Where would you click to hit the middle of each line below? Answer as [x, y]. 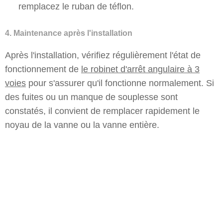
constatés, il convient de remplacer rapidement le [102, 111]
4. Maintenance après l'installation [69, 33]
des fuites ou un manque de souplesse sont [91, 97]
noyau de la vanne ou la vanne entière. [82, 125]
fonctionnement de [43, 69]
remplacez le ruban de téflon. [76, 6]
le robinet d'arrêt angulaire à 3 [140, 69]
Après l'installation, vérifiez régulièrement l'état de [103, 55]
